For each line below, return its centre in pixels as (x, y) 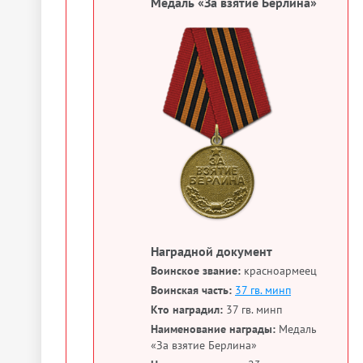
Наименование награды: (213, 329)
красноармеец (279, 270)
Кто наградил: (187, 309)
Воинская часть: (191, 290)
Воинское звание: (196, 270)
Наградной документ (211, 251)
